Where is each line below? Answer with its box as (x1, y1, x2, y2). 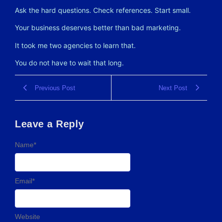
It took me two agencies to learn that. (15, 41, 136, 50)
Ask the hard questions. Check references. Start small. (15, 5, 191, 14)
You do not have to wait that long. (15, 58, 124, 67)
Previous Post (35, 84, 75, 92)
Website (15, 213, 40, 221)
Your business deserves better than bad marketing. (15, 23, 181, 32)
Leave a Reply (15, 118, 84, 130)
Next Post (159, 84, 187, 92)
